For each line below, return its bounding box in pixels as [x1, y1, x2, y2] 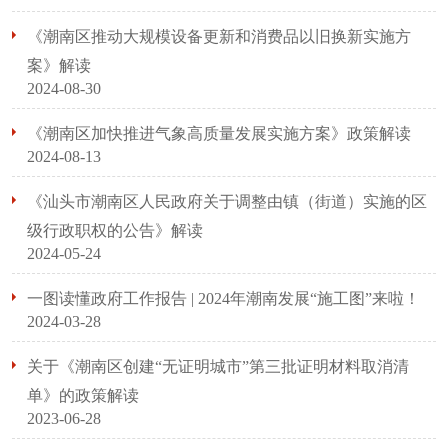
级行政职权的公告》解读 [27, 222, 203, 239]
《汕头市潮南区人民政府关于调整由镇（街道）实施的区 [27, 193, 427, 210]
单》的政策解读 [27, 387, 139, 404]
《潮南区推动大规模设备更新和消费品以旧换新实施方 [27, 28, 411, 45]
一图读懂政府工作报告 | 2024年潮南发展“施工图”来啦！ [27, 290, 420, 307]
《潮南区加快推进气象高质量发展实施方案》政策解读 [27, 125, 411, 142]
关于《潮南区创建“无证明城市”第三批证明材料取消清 [27, 358, 409, 375]
